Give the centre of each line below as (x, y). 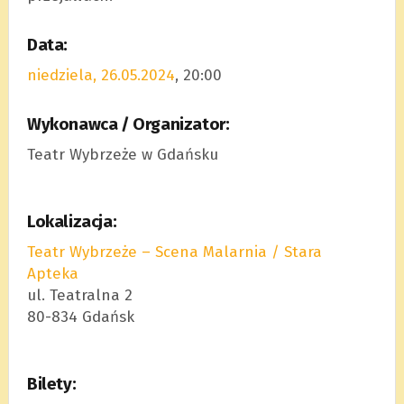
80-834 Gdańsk (80, 317)
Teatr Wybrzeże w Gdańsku (122, 154)
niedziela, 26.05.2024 (101, 75)
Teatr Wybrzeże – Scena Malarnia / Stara (174, 252)
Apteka (52, 273)
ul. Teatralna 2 (79, 295)
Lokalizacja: (72, 221)
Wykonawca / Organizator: (128, 124)
